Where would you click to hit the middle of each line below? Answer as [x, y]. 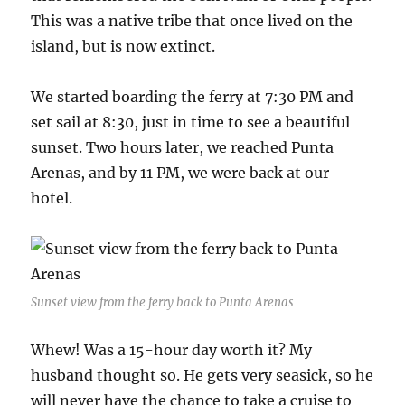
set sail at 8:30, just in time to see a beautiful [191, 122]
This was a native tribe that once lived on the [192, 21]
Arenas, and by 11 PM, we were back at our [180, 173]
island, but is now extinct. [123, 47]
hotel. [52, 198]
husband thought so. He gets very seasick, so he [202, 376]
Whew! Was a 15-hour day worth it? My [172, 350]
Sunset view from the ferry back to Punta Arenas [163, 303]
